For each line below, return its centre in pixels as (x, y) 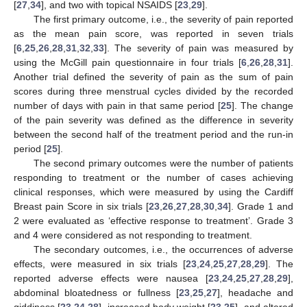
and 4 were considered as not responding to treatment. (133, 235)
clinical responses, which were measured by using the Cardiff (153, 192)
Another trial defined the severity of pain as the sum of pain (153, 76)
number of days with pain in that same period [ (117, 105)
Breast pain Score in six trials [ (81, 206)
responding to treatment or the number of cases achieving (153, 177)
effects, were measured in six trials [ (100, 263)
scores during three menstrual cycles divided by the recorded (153, 91)
